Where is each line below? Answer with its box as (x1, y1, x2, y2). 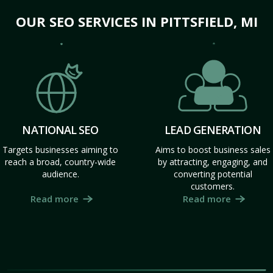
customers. (191, 180, 235, 192)
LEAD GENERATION (165, 122, 261, 137)
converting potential (173, 168, 252, 180)
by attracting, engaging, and (158, 156, 268, 168)
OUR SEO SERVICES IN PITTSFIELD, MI (15, 12, 258, 30)
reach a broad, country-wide (5, 156, 116, 168)
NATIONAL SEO (22, 122, 99, 137)
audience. (41, 168, 79, 180)
